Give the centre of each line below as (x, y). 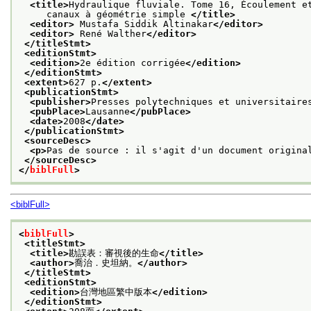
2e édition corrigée (133, 62)
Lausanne (108, 111)
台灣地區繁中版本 (116, 292)
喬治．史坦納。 (106, 262)
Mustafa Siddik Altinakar (144, 24)
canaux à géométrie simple (105, 14)
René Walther (110, 33)
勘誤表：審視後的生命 (114, 253)
